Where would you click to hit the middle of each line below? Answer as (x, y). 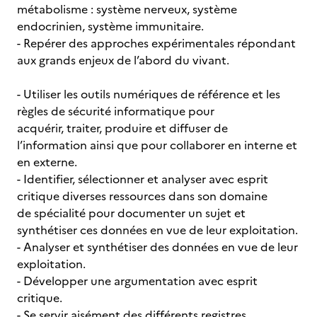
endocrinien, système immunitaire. (110, 26)
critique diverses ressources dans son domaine (142, 196)
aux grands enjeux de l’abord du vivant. (123, 60)
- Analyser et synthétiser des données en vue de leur (157, 247)
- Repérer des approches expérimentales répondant (156, 43)
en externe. (47, 162)
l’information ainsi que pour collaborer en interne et (157, 145)
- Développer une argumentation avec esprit (137, 281)
